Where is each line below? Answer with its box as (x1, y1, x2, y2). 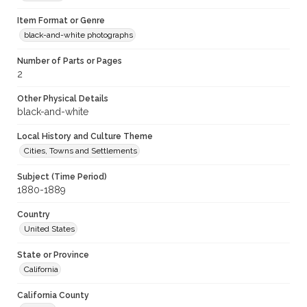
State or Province (17, 250, 89, 260)
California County (17, 291, 89, 301)
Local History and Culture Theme (17, 132, 153, 142)
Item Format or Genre (17, 16, 105, 26)
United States (24, 224, 75, 234)
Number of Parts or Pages (17, 56, 122, 66)
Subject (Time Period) (17, 172, 107, 182)
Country (17, 210, 50, 220)
